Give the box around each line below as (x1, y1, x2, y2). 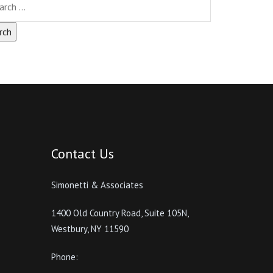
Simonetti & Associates (51, 179, 143, 191)
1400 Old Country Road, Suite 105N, (51, 207, 188, 219)
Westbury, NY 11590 (51, 223, 129, 235)
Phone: (51, 251, 78, 263)
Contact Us (51, 145, 114, 162)
